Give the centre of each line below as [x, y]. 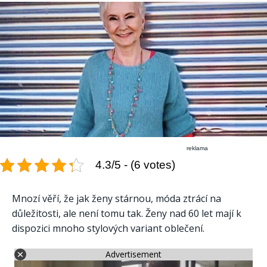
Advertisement [133, 254]
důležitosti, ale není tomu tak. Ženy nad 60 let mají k [127, 214]
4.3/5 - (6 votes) [135, 165]
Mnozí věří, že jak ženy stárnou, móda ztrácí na [117, 199]
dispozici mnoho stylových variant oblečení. [108, 229]
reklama [198, 148]
